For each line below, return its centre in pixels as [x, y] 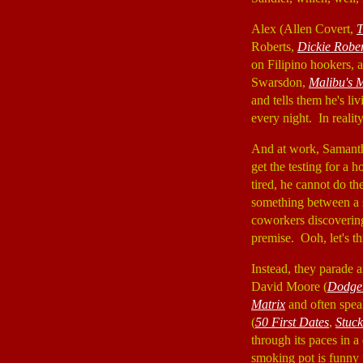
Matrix [268, 304]
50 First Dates [292, 322]
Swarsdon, [280, 82]
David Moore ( [289, 286]
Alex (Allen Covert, [304, 29]
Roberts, [274, 47]
